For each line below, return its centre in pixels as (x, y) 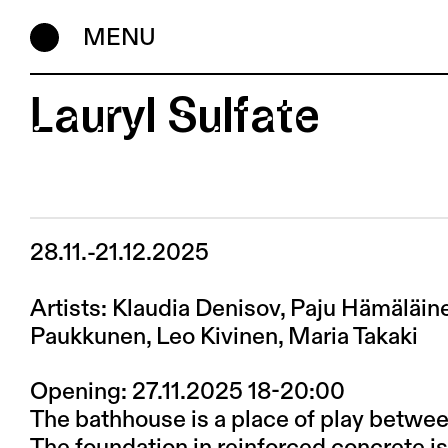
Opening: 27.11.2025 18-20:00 (187, 392)
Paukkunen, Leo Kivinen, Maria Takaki (224, 336)
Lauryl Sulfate (174, 113)
